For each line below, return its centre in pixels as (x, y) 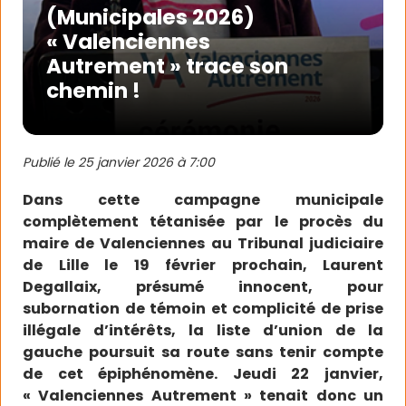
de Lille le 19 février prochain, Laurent (203, 265)
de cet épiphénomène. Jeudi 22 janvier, (203, 374)
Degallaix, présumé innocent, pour (203, 287)
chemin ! (93, 91)
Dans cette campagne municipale (203, 200)
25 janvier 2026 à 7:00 (146, 162)
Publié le (50, 162)
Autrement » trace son (167, 66)
